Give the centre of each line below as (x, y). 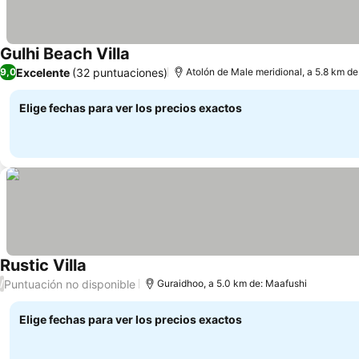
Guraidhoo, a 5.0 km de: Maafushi (232, 283)
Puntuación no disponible (70, 284)
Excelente (43, 72)
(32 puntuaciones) (120, 72)
